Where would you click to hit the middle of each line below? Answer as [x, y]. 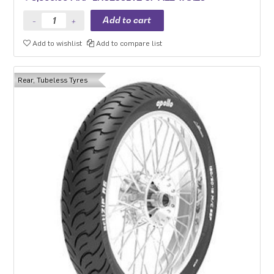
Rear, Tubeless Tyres [53, 80]
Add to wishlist [57, 43]
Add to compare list [128, 43]
